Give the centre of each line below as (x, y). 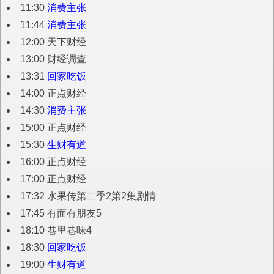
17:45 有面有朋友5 (61, 213)
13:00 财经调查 (53, 59)
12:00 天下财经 (53, 42)
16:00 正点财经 (53, 162)
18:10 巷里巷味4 (56, 231)
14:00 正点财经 (53, 94)
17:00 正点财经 (53, 179)
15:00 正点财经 (53, 128)
